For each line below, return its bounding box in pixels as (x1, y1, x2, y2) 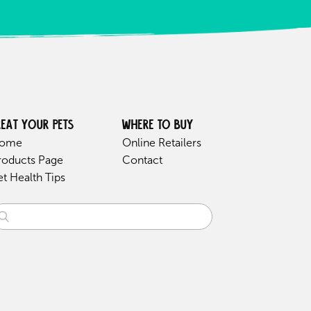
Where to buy (122, 115, 194, 134)
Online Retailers (122, 136, 201, 149)
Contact (122, 153, 162, 167)
